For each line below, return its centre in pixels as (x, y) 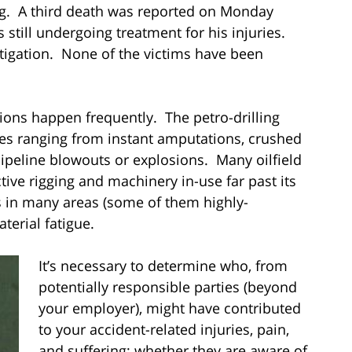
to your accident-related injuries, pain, (164, 329)
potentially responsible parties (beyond (168, 286)
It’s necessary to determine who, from (163, 265)
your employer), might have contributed (170, 308)
